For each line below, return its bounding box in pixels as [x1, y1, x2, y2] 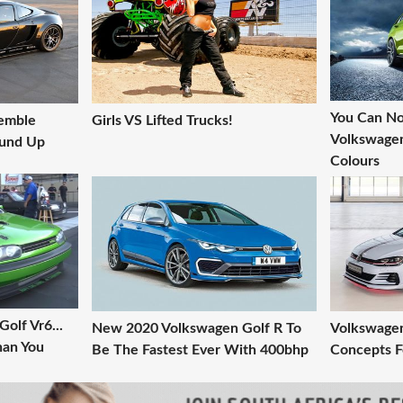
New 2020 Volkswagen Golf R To [92, 320, 301, 336]
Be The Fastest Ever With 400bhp [92, 342, 309, 357]
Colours [330, 153, 380, 168]
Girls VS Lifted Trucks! [92, 112, 233, 128]
